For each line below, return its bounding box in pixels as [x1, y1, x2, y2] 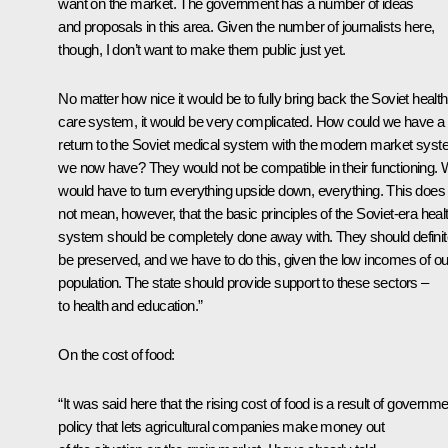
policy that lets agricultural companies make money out [58, 418, 384, 436]
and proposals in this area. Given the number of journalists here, [58, 18, 435, 36]
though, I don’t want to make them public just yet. [58, 41, 346, 59]
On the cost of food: [58, 346, 175, 364]
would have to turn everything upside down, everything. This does [58, 182, 445, 200]
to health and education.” [58, 297, 203, 315]
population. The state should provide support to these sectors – [58, 274, 429, 292]
